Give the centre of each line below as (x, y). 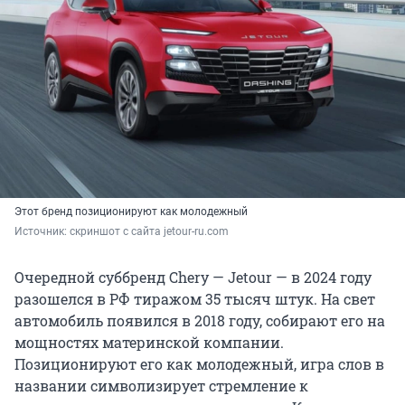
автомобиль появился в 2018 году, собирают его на (200, 320)
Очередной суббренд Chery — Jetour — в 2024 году (193, 277)
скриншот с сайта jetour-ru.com (149, 231)
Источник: (42, 231)
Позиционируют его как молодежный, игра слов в (199, 363)
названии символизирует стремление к (161, 385)
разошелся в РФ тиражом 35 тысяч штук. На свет (195, 298)
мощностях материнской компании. (149, 342)
